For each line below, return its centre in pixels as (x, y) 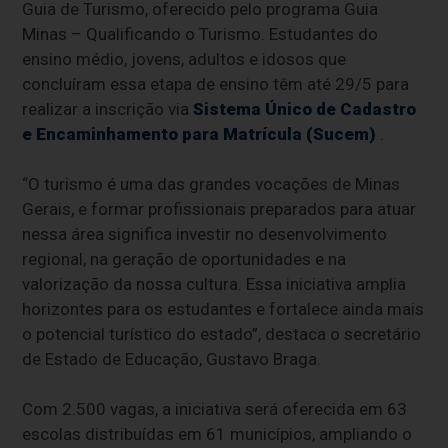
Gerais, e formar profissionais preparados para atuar (219, 209)
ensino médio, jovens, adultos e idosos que (184, 59)
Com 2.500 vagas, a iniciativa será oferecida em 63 (215, 409)
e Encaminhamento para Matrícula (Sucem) (199, 134)
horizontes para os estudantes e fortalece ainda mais (223, 309)
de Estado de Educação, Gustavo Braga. (172, 359)
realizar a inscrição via (108, 109)
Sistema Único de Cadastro (305, 109)
